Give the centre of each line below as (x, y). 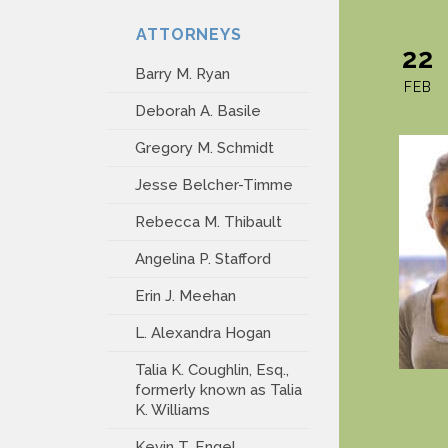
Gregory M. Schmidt (204, 148)
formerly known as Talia (218, 390)
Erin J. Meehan (185, 296)
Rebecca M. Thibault (208, 222)
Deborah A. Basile (198, 111)
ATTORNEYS (182, 34)
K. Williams (172, 410)
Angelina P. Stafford (203, 259)
